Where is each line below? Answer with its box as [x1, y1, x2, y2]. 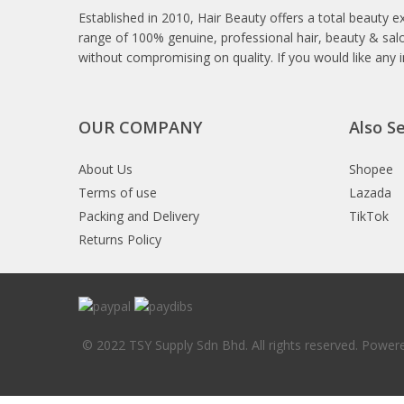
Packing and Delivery [78, 207, 199, 225]
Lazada [349, 184, 391, 201]
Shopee [349, 161, 393, 178]
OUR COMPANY [78, 116, 202, 138]
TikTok [349, 207, 389, 225]
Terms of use [78, 184, 157, 201]
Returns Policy [78, 231, 161, 248]
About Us [78, 161, 133, 178]
